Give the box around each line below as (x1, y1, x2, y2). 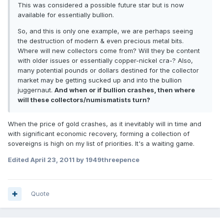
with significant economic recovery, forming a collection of (8, 130, 190, 138)
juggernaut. (18, 86, 55, 94)
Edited (8, 156, 30, 164)
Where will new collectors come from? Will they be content (18, 47, 200, 55)
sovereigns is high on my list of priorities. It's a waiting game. (8, 139, 194, 148)
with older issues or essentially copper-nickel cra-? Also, (18, 56, 193, 65)
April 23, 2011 (30, 156, 75, 164)
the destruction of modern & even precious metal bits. (18, 37, 184, 45)
